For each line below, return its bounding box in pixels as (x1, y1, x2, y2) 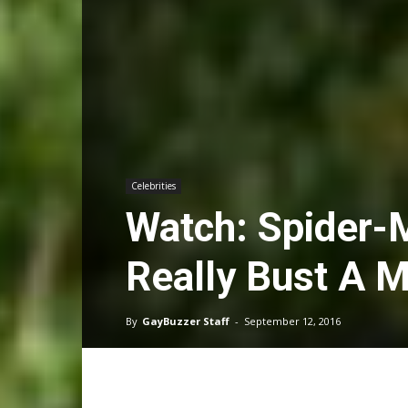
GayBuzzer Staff (142, 314, 229, 328)
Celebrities (131, 179, 176, 192)
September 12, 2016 (244, 314, 341, 328)
